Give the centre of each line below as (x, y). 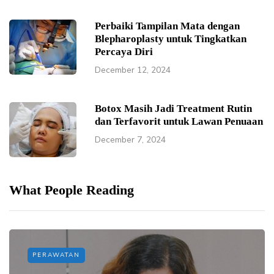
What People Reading (72, 190)
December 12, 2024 (133, 70)
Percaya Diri (124, 51)
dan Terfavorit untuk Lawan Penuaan (179, 121)
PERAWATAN (56, 255)
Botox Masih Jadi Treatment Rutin (173, 108)
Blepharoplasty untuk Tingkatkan (171, 39)
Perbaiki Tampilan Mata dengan (167, 26)
